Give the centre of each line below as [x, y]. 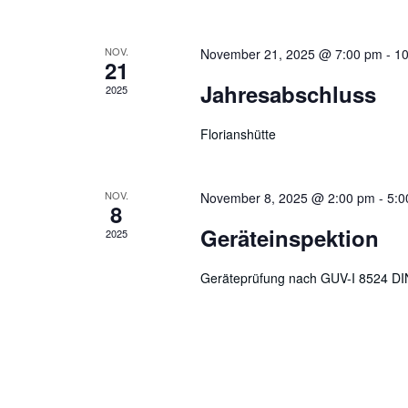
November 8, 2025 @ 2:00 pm [287, 198]
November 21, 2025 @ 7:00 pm [291, 54]
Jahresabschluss [288, 94]
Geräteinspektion [289, 238]
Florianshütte [238, 134]
